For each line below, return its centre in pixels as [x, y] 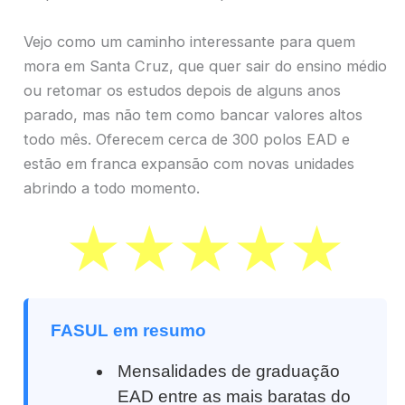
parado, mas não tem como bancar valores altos [193, 114]
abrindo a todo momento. [112, 188]
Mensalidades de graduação [229, 371]
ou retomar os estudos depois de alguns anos [182, 90]
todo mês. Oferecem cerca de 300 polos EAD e [187, 139]
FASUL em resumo [128, 330]
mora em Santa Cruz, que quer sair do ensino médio [205, 66]
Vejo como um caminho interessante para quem [189, 41]
